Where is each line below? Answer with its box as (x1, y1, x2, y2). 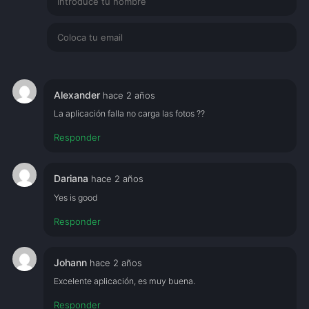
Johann (54, 256, 90, 268)
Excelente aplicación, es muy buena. (54, 276, 196, 287)
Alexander (54, 88, 103, 101)
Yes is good (54, 192, 99, 203)
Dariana (54, 172, 92, 185)
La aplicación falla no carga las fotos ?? (54, 108, 206, 119)
